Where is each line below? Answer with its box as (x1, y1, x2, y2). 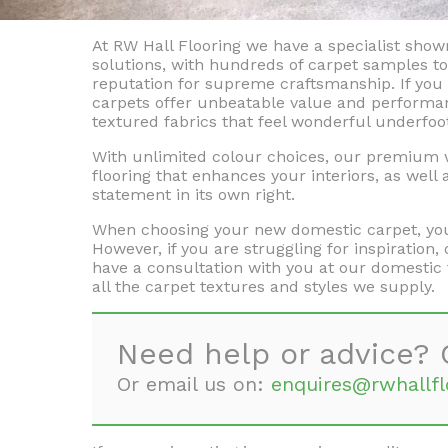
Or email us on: (117, 372, 271, 396)
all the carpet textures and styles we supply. (92, 277, 435, 296)
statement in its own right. (92, 185, 295, 204)
